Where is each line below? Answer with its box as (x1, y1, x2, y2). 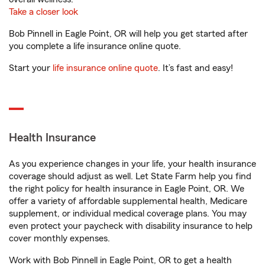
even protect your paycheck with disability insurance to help (9, 221, 253, 231)
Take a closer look (9, 7, 78, 17)
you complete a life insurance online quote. (9, 41, 181, 51)
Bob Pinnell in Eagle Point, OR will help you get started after (9, 29, 248, 39)
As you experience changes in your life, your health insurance (9, 159, 256, 169)
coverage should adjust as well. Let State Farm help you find (9, 172, 251, 182)
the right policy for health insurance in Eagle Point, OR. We (9, 184, 244, 194)
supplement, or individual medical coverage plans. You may (9, 209, 247, 219)
